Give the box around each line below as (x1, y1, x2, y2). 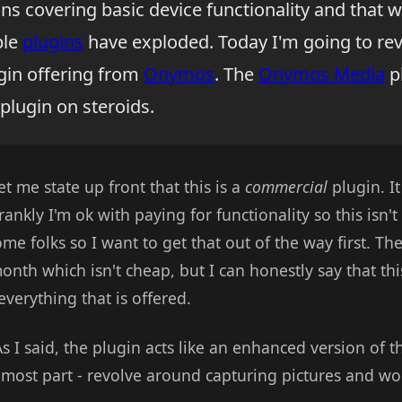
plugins (22, 30, 83, 54)
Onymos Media (258, 62, 385, 86)
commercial (245, 176, 328, 197)
